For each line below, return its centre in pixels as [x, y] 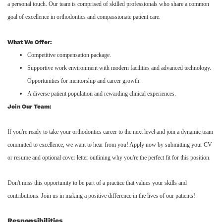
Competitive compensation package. [69, 55]
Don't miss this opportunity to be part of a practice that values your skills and [97, 183]
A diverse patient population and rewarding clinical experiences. [102, 93]
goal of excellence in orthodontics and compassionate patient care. [84, 17]
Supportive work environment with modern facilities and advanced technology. [119, 68]
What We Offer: [30, 42]
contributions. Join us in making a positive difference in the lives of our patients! [101, 195]
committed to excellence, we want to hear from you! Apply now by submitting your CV [110, 144]
